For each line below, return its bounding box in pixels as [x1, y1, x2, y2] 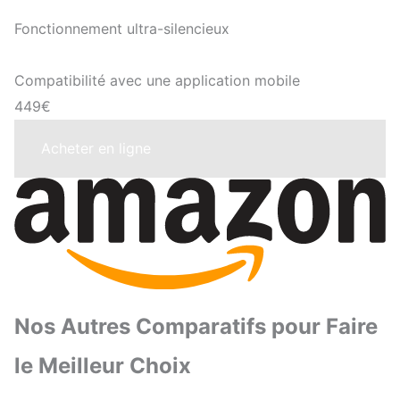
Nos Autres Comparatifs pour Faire [14, 313, 378, 339]
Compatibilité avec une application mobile [14, 71, 300, 89]
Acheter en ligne [41, 138, 151, 157]
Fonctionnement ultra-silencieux [14, 19, 229, 37]
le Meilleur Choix [14, 353, 191, 379]
